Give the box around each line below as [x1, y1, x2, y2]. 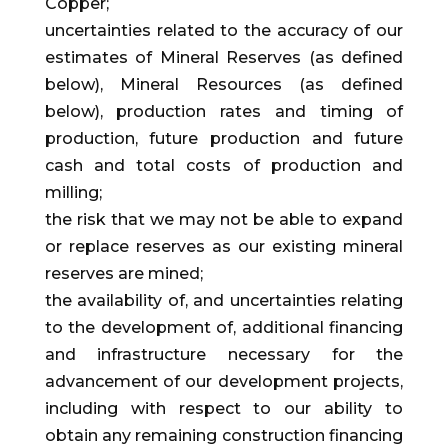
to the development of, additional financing [44, 318, 404, 338]
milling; [44, 183, 102, 203]
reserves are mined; [44, 264, 203, 284]
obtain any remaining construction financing [44, 426, 404, 446]
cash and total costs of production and [44, 156, 404, 176]
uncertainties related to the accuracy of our [44, 21, 404, 41]
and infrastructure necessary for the [44, 345, 404, 365]
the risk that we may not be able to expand [44, 210, 404, 230]
